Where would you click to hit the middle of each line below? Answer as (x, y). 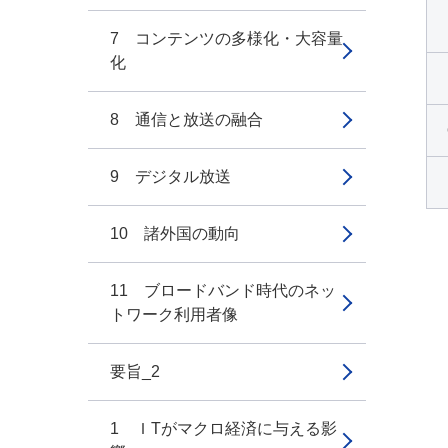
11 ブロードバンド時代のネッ (223, 290)
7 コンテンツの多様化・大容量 (226, 38)
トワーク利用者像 (174, 314)
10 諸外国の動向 (175, 233)
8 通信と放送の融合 (186, 119)
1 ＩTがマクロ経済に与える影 (223, 428)
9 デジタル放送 (170, 176)
